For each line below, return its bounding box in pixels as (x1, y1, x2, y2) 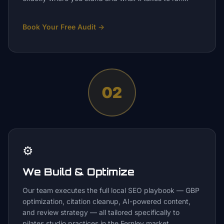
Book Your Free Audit (22, 22, 96, 31)
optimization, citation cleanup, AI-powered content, (22, 197, 190, 205)
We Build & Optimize (22, 165, 134, 178)
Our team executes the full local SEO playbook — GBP (22, 186, 199, 194)
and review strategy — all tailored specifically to (22, 208, 179, 216)
